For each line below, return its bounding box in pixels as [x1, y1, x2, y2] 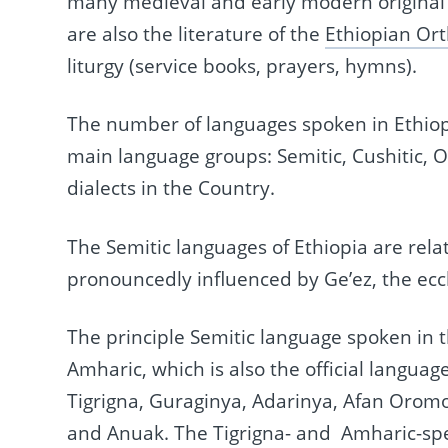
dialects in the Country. [67, 175, 276, 202]
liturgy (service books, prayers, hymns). [67, 52, 418, 79]
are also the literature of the [67, 20, 326, 47]
